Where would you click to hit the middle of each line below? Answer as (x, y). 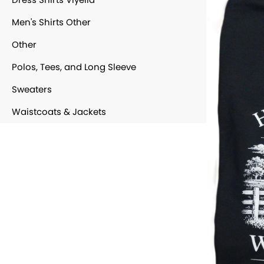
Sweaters (32, 89)
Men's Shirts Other (51, 22)
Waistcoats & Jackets (59, 111)
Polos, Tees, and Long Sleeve (74, 67)
